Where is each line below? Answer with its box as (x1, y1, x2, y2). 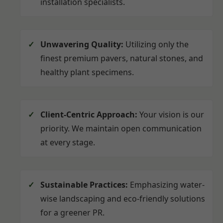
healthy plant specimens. (40, 67, 134, 78)
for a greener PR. (40, 207, 105, 219)
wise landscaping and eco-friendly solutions (40, 193, 205, 205)
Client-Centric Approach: (40, 109, 137, 120)
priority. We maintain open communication (40, 123, 202, 134)
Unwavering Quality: (40, 39, 123, 50)
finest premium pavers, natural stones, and (40, 53, 203, 64)
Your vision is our (137, 109, 204, 120)
